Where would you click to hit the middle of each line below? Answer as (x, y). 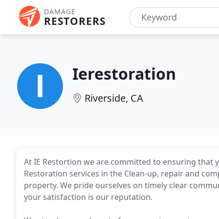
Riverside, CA (114, 98)
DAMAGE (60, 11)
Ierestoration (124, 74)
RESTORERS (75, 21)
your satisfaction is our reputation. (88, 197)
